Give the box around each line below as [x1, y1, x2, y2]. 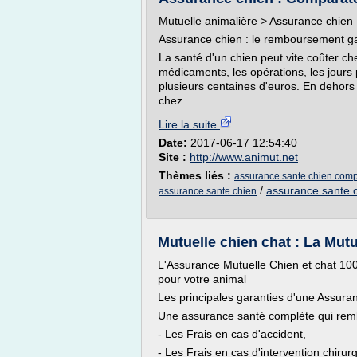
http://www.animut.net [190, 151, 298, 163]
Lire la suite [159, 118, 220, 131]
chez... [159, 94, 192, 107]
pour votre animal [158, 273, 246, 285]
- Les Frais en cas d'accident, [158, 328, 306, 340]
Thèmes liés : [159, 169, 234, 182]
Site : [159, 151, 190, 163]
